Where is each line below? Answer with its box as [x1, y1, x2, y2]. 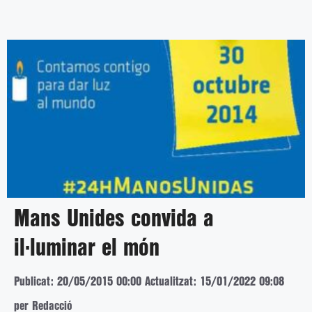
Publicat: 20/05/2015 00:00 [14, 276, 141, 287]
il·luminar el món [14, 237, 159, 259]
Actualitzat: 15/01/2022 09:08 [145, 276, 284, 287]
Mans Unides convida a [14, 208, 214, 230]
